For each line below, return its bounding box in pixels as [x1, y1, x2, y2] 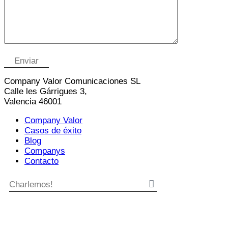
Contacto [24, 156, 59, 166]
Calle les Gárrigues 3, [4, 86, 87, 96]
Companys [24, 146, 65, 156]
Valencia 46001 [4, 96, 62, 106]
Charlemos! [9, 179, 53, 189]
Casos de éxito [24, 125, 81, 135]
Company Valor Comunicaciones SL [4, 76, 140, 86]
